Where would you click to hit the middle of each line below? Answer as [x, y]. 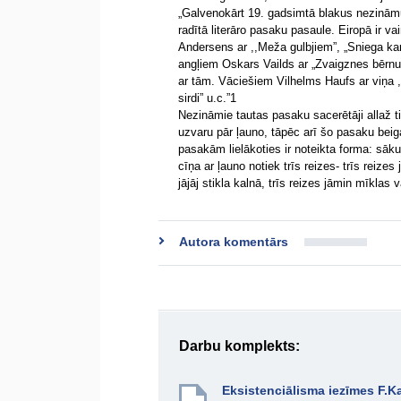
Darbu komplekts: [239, 346]
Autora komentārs [234, 242]
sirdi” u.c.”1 [207, 98]
